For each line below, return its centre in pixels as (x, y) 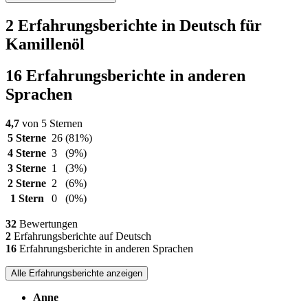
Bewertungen (47, 224)
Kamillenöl (45, 44)
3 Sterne (27, 168)
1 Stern (27, 199)
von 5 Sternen (51, 124)
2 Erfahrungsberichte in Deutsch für (134, 25)
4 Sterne (27, 153)
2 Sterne (27, 184)
